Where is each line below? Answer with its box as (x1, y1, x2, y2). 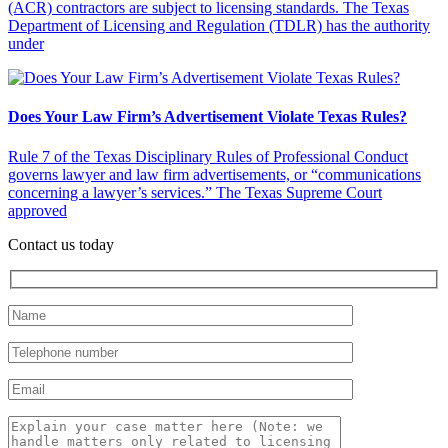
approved (8, 201, 67, 219)
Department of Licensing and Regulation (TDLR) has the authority (8, 17, 430, 35)
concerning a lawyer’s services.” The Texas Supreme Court (8, 183, 382, 201)
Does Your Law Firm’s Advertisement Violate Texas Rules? (8, 108, 407, 126)
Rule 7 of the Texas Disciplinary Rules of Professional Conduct (8, 147, 408, 165)
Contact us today (8, 235, 114, 253)
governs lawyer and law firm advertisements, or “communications (8, 165, 421, 183)
